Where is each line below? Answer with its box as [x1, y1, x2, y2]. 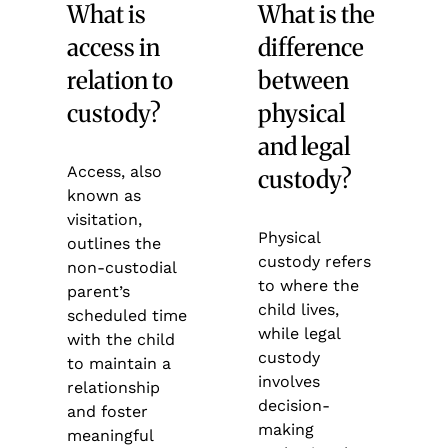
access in [67, 31, 161, 63]
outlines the [67, 233, 162, 253]
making [257, 419, 314, 439]
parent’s [67, 281, 131, 301]
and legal [257, 130, 350, 162]
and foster [67, 401, 149, 421]
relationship [67, 377, 161, 397]
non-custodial [67, 257, 177, 277]
